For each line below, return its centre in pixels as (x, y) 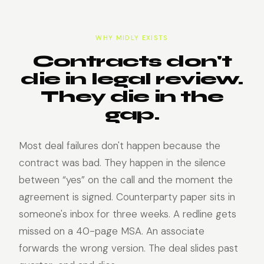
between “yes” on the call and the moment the (126, 180)
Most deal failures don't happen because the (120, 146)
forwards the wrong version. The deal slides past (128, 248)
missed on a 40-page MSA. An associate (112, 231)
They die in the (132, 97)
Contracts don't (132, 61)
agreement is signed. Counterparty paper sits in (127, 197)
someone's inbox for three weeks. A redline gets (128, 214)
